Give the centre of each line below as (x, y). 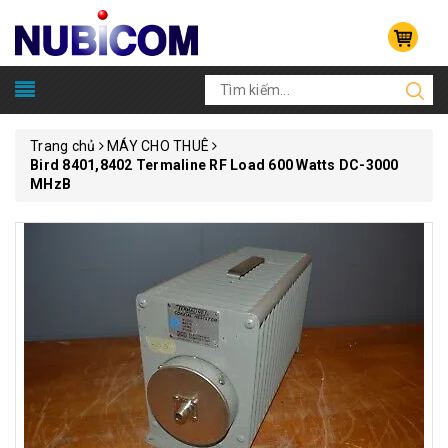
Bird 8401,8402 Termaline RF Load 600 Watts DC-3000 (214, 165)
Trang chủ (63, 146)
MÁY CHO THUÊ (158, 146)
